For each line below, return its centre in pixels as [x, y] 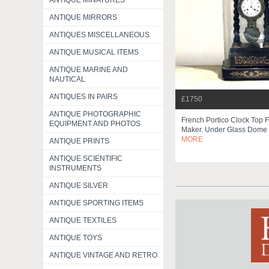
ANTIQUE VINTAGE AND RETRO [103, 255]
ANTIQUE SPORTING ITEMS [96, 203]
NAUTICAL [67, 79]
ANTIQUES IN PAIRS [83, 97]
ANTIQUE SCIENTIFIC [86, 159]
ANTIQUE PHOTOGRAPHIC [95, 114]
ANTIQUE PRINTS [79, 141]
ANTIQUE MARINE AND [89, 70]
